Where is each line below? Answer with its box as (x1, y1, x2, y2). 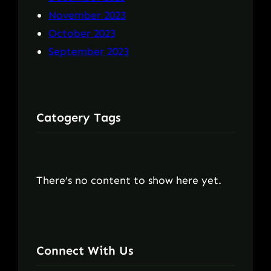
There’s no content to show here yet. (36, 173, 221, 187)
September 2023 (48, 44, 129, 58)
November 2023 (48, 8, 126, 22)
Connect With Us (36, 243, 134, 258)
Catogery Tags (36, 109, 121, 125)
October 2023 (48, 26, 116, 40)
